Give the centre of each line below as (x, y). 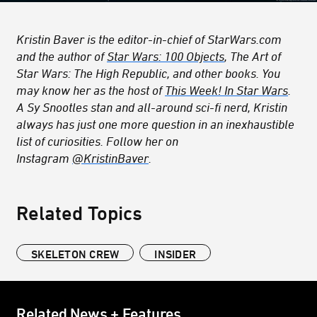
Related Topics (79, 213)
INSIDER (175, 254)
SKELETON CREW (75, 254)
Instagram (43, 158)
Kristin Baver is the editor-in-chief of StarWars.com (149, 39)
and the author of (60, 56)
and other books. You (226, 73)
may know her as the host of (89, 90)
